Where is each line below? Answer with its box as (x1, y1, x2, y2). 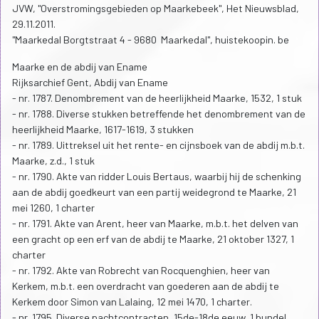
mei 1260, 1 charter (12, 202, 95, 214)
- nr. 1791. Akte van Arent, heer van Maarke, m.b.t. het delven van (12, 217, 298, 230)
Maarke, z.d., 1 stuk (12, 155, 95, 167)
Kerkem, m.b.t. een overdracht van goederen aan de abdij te (12, 280, 279, 293)
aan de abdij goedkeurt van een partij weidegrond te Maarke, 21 (12, 186, 296, 199)
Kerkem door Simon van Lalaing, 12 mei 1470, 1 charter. (12, 296, 252, 308)
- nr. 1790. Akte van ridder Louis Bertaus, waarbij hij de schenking (12, 170, 301, 183)
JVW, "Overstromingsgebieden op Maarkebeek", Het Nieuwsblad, (12, 2, 299, 15)
